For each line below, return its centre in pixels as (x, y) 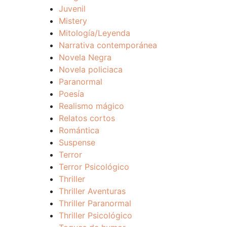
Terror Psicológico (94, 167)
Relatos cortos (87, 118)
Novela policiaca (91, 69)
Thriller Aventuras (92, 191)
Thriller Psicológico (96, 215)
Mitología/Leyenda (94, 33)
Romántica (79, 130)
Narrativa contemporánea (108, 45)
